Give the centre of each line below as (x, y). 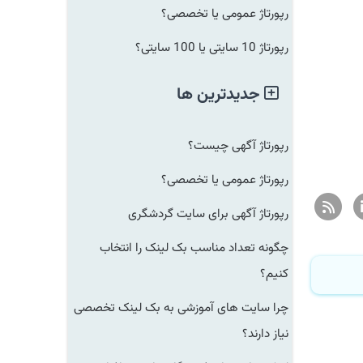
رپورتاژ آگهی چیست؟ (248, 146)
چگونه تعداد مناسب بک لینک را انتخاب (204, 248)
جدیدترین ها (230, 95)
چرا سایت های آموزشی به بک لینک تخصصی (191, 308)
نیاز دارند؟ (275, 334)
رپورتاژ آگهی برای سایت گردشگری (218, 214)
